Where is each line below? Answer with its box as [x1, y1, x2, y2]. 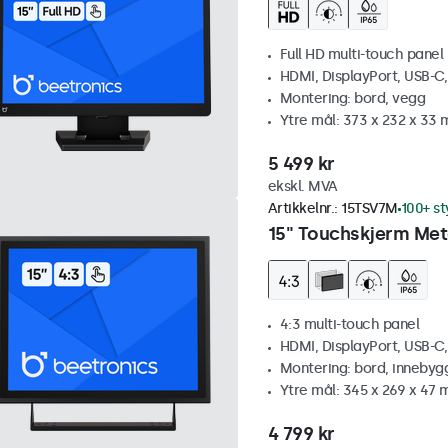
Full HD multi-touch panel [279, 46, 443, 64]
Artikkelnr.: [267, 200, 341, 218]
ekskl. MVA [267, 178, 338, 196]
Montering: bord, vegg [279, 90, 425, 108]
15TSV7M [341, 200, 398, 218]
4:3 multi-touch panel [279, 316, 419, 334]
